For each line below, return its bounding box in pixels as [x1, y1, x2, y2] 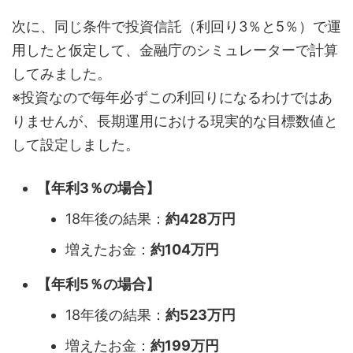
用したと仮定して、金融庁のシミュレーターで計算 [12, 42, 338, 58]
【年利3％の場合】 [37, 179, 160, 196]
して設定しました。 [12, 136, 139, 153]
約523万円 [165, 307, 236, 323]
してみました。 [12, 65, 111, 82]
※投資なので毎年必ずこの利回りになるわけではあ [12, 89, 333, 106]
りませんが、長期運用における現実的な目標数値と [12, 113, 338, 129]
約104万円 [150, 241, 219, 258]
